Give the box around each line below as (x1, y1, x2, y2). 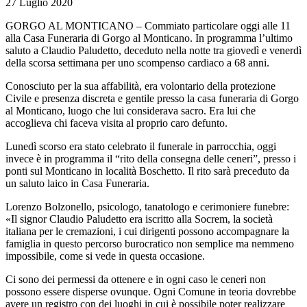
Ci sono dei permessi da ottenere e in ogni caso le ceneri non (5, 273, 266, 286)
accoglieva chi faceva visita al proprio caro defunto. (5, 117, 228, 130)
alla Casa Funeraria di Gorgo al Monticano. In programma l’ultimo (5, 32, 293, 45)
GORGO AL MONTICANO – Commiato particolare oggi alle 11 (5, 20, 291, 32)
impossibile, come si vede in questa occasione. (5, 250, 205, 262)
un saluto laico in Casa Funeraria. (5, 177, 149, 190)
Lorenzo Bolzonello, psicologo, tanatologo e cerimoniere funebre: (5, 201, 289, 213)
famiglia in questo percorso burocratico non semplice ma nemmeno (5, 238, 294, 250)
